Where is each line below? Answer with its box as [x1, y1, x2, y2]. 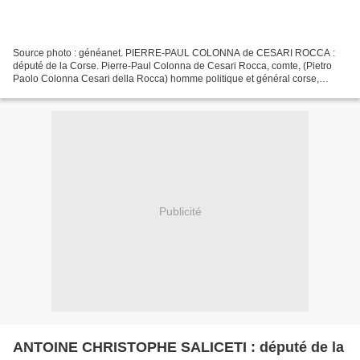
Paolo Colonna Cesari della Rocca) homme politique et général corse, [13, 73, 319, 85]
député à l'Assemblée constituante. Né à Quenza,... [13, 86, 235, 98]
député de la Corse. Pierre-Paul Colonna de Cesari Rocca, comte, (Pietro [13, 60, 332, 72]
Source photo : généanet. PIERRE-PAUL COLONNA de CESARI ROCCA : [13, 47, 335, 59]
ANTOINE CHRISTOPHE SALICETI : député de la [13, 339, 344, 356]
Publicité [158, 204, 202, 218]
